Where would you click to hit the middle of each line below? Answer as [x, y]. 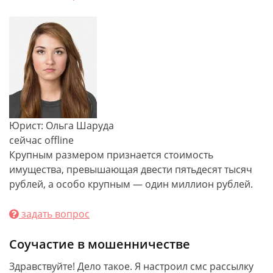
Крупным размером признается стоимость [111, 155]
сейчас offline [41, 140]
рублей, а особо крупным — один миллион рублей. [131, 184]
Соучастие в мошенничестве [100, 244]
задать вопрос [54, 214]
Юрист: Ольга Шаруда [62, 126]
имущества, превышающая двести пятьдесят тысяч [131, 169]
